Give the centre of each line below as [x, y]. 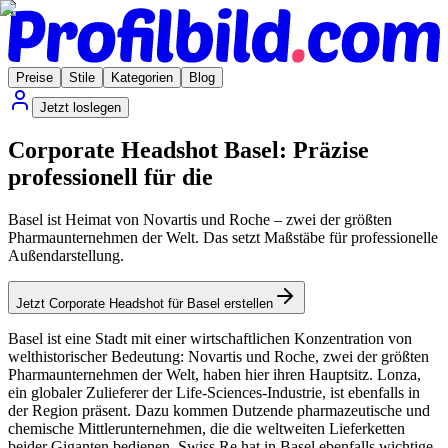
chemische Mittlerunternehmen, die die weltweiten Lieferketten [206, 429]
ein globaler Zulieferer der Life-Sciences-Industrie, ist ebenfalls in [214, 393]
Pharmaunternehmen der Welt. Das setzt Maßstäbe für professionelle [223, 238]
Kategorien [142, 77]
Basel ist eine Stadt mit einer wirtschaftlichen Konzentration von [210, 339]
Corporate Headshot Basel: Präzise [188, 150]
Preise [34, 77]
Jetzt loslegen [80, 107]
